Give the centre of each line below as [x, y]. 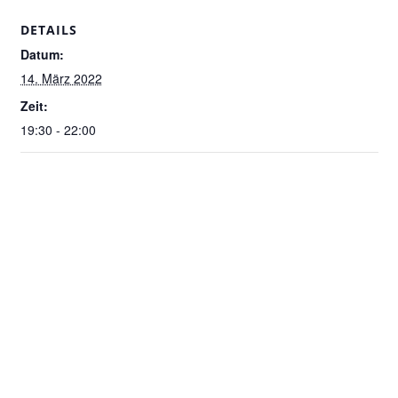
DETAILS [48, 29]
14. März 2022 [61, 78]
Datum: [42, 54]
